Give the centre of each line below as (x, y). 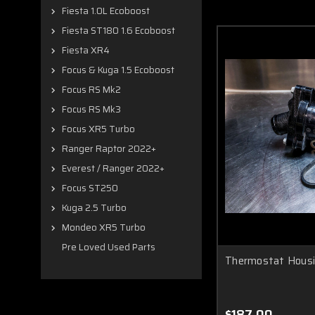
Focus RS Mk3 (91, 109)
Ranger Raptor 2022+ (109, 149)
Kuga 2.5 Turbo (94, 208)
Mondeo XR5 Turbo (104, 227)
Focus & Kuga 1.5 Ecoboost (118, 70)
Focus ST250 (90, 188)
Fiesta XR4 (86, 50)
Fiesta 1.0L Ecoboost (106, 11)
